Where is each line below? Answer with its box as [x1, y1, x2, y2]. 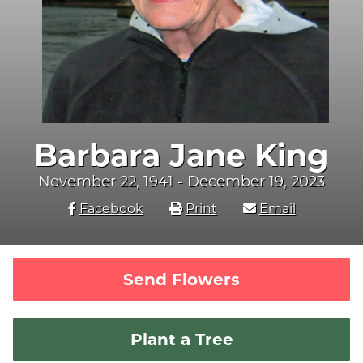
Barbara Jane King [34, 136, 329, 175]
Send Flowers [123, 270, 240, 290]
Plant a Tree [130, 330, 233, 350]
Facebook [79, 201, 143, 217]
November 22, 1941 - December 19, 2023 [38, 173, 325, 191]
